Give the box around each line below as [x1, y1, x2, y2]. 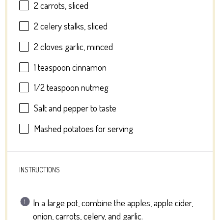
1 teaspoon [33, 60, 70, 73]
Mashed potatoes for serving [33, 122, 133, 135]
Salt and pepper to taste [33, 102, 116, 114]
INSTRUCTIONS [19, 165, 60, 174]
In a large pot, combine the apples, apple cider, [33, 196, 193, 209]
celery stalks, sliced [38, 19, 108, 32]
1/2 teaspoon [33, 81, 79, 94]
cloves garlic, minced [38, 40, 113, 53]
